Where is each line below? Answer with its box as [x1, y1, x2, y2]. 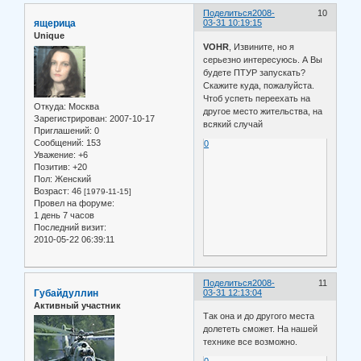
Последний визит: [34, 222, 106, 232]
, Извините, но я [229, 41, 295, 52]
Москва [66, 101, 99, 111]
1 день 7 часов [34, 210, 94, 220]
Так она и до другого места [203, 311, 315, 322]
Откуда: [34, 101, 66, 111]
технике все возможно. [203, 337, 298, 347]
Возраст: [34, 185, 69, 196]
